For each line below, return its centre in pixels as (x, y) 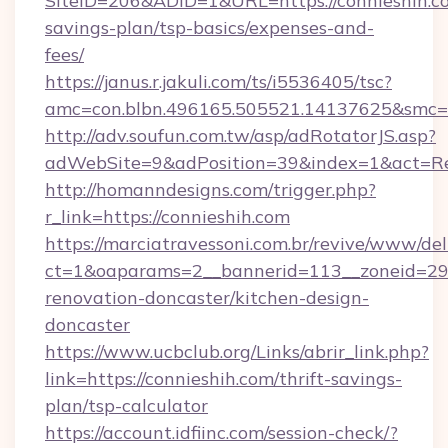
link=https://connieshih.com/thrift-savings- (223, 378)
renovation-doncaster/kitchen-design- (207, 297)
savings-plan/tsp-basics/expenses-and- (209, 27)
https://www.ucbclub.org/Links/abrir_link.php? (237, 351)
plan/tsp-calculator (126, 405)
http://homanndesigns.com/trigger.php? (210, 189)
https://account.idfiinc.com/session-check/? (221, 432)
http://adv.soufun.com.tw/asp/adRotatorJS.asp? (240, 135)
